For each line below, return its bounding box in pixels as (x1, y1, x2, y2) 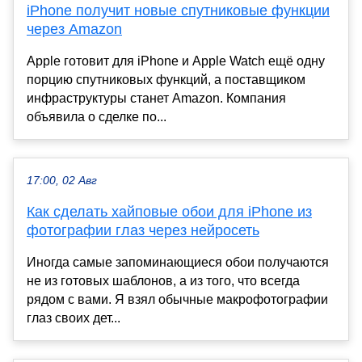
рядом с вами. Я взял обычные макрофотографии (27, 293, 328, 307)
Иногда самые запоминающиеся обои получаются (27, 255, 329, 270)
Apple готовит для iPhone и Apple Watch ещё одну (27, 54, 325, 69)
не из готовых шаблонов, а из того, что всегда (27, 274, 300, 288)
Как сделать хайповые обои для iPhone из (27, 204, 312, 221)
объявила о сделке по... (27, 110, 166, 124)
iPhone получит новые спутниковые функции (27, 2, 330, 19)
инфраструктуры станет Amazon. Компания (27, 91, 286, 106)
